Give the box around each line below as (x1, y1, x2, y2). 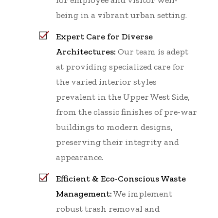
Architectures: (56, 46, 116, 57)
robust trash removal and (56, 203, 160, 214)
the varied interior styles (56, 76, 157, 87)
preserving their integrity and (56, 136, 179, 147)
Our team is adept (116, 46, 188, 57)
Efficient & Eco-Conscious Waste (56, 173, 186, 184)
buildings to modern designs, (56, 121, 173, 132)
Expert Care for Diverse (56, 31, 153, 42)
